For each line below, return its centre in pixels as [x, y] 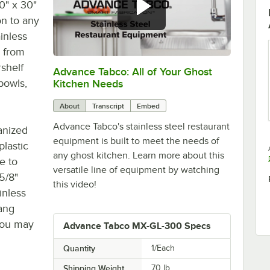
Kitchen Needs [88, 83]
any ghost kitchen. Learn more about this [138, 155]
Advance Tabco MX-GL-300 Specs [137, 226]
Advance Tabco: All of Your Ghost [132, 71]
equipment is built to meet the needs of [136, 141]
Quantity [79, 248]
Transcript [108, 106]
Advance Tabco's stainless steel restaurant [141, 126]
